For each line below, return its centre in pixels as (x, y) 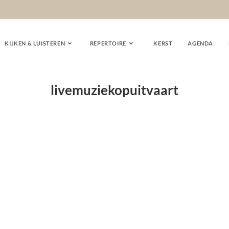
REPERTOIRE (108, 43)
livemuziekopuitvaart (114, 90)
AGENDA (200, 43)
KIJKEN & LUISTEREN (35, 43)
